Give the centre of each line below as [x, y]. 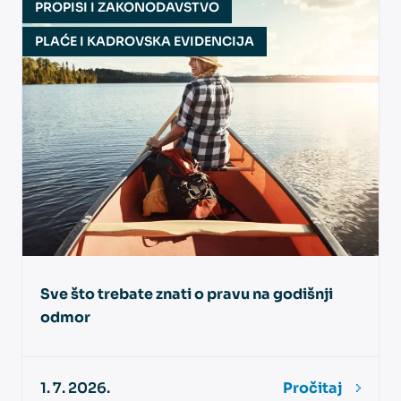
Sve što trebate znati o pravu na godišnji [187, 294]
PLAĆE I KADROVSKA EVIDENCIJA [145, 41]
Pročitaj [312, 388]
